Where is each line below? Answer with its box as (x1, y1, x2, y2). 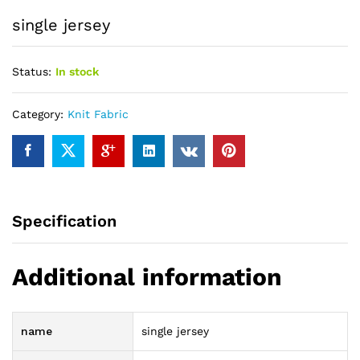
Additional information (12, 263, 282, 292)
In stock (55, 64, 99, 78)
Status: (12, 64, 51, 78)
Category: (12, 107, 67, 121)
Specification (12, 211, 117, 231)
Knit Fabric (67, 107, 129, 121)
